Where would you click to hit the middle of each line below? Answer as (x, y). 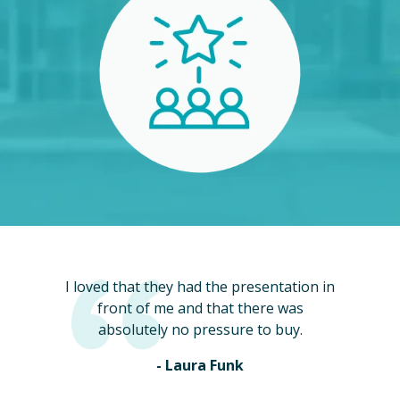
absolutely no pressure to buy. (200, 329)
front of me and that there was (200, 308)
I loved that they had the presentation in (200, 287)
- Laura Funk (200, 365)
